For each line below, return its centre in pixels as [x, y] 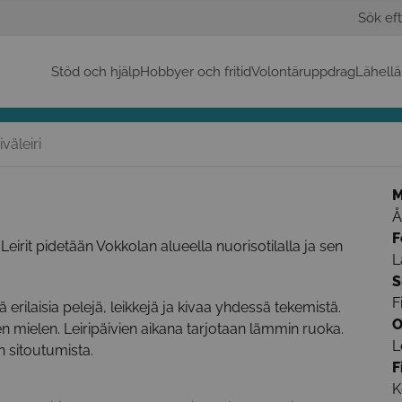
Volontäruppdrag [303, 72]
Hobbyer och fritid [195, 72]
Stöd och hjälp [95, 72]
